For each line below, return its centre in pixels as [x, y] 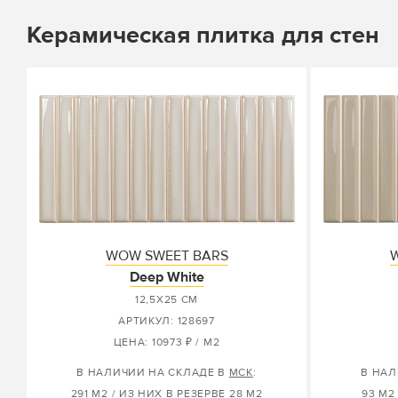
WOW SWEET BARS [167, 256]
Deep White [167, 277]
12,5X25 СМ [167, 300]
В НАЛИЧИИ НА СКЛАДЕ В [153, 373]
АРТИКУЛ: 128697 [167, 321]
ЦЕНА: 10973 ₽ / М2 [167, 342]
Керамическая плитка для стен [203, 35]
